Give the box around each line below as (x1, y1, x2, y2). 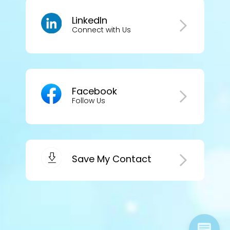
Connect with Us (71, 25, 131, 35)
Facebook (71, 85, 117, 98)
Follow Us (71, 95, 105, 106)
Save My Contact (71, 152, 151, 165)
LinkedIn (71, 14, 107, 27)
